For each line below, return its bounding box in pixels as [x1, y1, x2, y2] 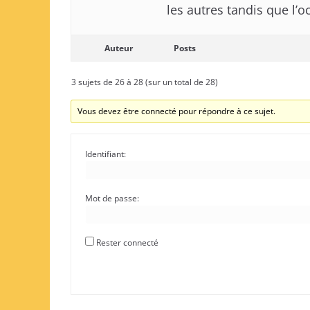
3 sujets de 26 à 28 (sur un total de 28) [71, 76, 218, 88]
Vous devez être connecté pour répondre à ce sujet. [77, 105, 276, 117]
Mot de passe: [85, 192, 139, 204]
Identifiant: [85, 148, 126, 160]
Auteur [104, 42, 133, 54]
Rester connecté [96, 237, 158, 248]
